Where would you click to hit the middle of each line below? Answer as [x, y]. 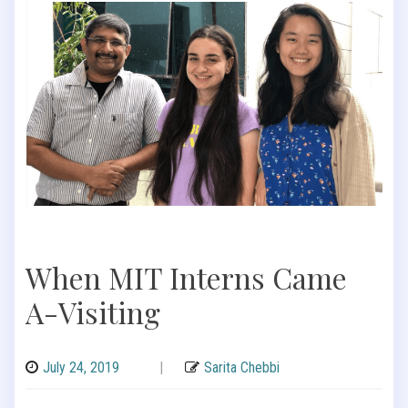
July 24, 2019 [81, 367]
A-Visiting [93, 311]
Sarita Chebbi [242, 367]
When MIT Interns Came [186, 277]
